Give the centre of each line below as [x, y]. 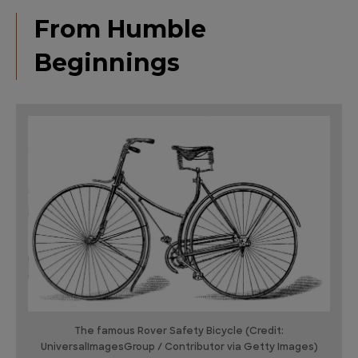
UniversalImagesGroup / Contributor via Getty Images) [179, 347]
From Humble [120, 29]
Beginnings [107, 63]
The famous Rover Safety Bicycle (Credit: [179, 331]
